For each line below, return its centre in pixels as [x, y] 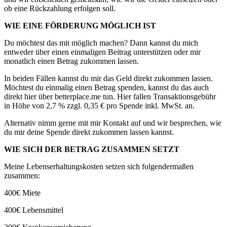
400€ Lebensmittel [34, 210]
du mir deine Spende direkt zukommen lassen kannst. [89, 132]
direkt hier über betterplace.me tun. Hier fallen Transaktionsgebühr [110, 96]
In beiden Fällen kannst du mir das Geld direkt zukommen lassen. [108, 78]
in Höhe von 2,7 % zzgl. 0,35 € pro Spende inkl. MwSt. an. [99, 105]
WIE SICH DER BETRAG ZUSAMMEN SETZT [92, 149]
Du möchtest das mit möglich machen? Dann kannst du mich [101, 43]
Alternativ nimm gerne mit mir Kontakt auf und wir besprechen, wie [113, 123]
